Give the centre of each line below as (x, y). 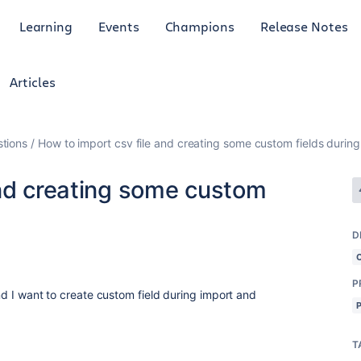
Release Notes (304, 26)
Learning (46, 26)
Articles (33, 82)
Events (119, 26)
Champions (199, 26)
